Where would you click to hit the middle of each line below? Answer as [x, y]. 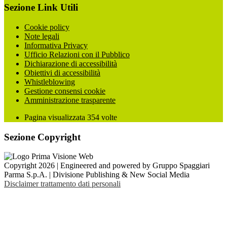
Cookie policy [47, 27]
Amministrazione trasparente [70, 100]
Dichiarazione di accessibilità [71, 64]
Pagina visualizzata [56, 117]
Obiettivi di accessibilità [62, 73]
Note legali [42, 36]
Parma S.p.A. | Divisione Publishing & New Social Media [97, 175]
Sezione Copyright [42, 137]
